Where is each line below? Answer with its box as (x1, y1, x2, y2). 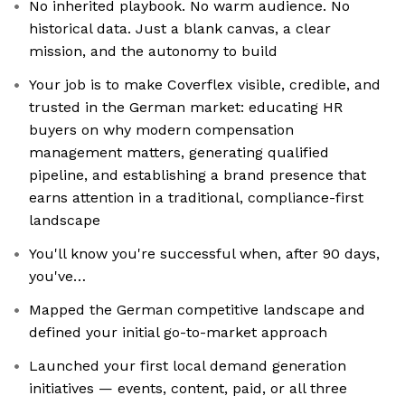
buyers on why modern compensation (29, 121, 294, 139)
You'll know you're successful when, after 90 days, (29, 245, 380, 263)
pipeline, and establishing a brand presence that (29, 166, 366, 184)
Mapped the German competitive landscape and (29, 301, 365, 319)
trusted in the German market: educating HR (29, 99, 343, 117)
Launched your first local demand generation (29, 357, 346, 375)
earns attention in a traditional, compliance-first (29, 189, 363, 207)
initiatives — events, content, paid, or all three (29, 380, 347, 398)
